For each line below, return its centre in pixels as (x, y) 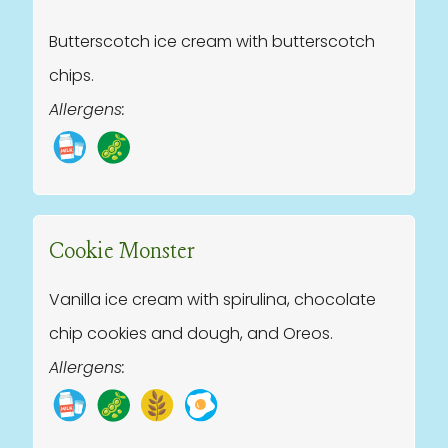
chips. (71, 75)
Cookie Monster (121, 252)
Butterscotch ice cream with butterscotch (212, 41)
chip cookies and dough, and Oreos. (191, 333)
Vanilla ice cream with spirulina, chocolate (212, 299)
